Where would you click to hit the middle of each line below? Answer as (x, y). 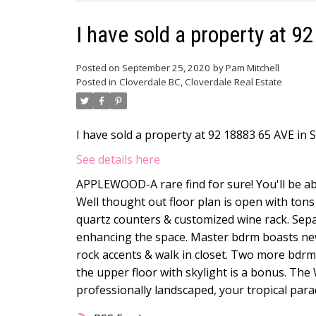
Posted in (96, 82)
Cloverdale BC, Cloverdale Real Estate (200, 82)
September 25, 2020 (166, 68)
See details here (118, 160)
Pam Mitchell (252, 68)
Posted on (99, 68)
